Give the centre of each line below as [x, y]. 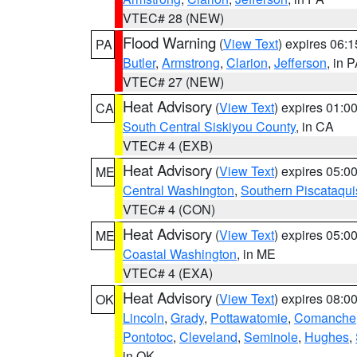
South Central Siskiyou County [209, 126]
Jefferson [300, 63]
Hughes [327, 337]
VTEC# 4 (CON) [169, 209]
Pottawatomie [249, 318]
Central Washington [178, 190]
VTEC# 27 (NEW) [173, 82]
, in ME [256, 254]
